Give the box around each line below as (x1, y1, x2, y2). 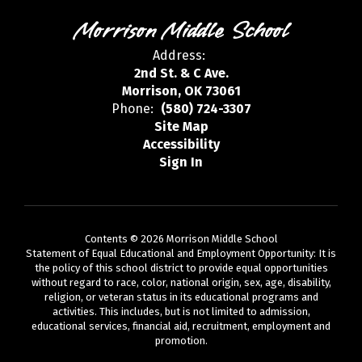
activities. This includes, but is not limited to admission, (52, 305, 310, 318)
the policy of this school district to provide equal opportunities (34, 261, 328, 274)
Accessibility (142, 136, 220, 152)
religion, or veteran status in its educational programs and (44, 290, 318, 303)
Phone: (111, 100, 154, 116)
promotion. (154, 334, 208, 347)
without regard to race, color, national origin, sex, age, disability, (31, 276, 331, 288)
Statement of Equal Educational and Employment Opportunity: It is (26, 246, 336, 259)
